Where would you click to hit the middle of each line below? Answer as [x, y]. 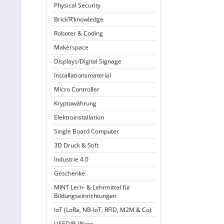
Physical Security [77, 5]
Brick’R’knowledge [79, 19]
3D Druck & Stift [76, 145]
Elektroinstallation [79, 117]
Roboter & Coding [78, 33]
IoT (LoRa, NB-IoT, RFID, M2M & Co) [103, 210]
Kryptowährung [75, 103]
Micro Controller [77, 89]
